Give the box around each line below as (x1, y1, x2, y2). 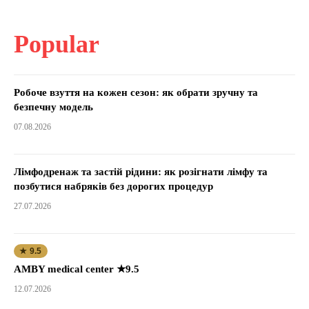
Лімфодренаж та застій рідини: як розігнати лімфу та (14, 166, 268, 177)
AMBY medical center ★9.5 (14, 263, 139, 275)
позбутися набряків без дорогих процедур (14, 180, 213, 192)
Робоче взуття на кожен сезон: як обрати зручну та (14, 86, 258, 98)
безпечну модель (14, 101, 93, 112)
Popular (14, 30, 99, 58)
